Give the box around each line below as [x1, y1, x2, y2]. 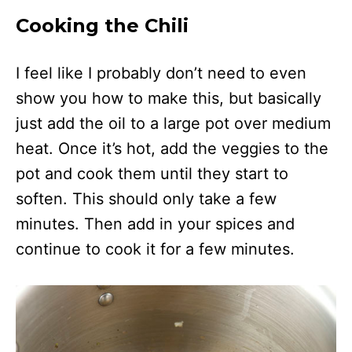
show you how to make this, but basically [16, 88, 321, 108]
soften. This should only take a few [16, 189, 277, 208]
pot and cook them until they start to [16, 163, 288, 183]
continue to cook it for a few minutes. [16, 239, 295, 258]
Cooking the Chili [16, 13, 189, 37]
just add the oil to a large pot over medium [16, 113, 331, 133]
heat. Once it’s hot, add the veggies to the [16, 138, 328, 158]
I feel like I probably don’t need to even [16, 63, 306, 82]
